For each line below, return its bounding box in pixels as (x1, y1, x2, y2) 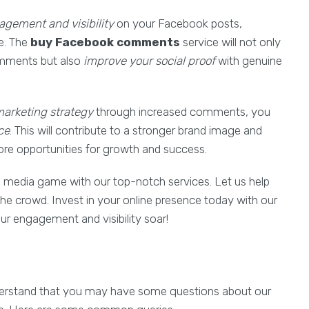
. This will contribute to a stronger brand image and (10, 123, 262, 137)
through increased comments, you (93, 105, 270, 119)
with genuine (215, 54, 282, 68)
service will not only (180, 35, 281, 49)
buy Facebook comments (30, 35, 180, 49)
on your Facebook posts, (114, 17, 242, 30)
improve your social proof (83, 54, 215, 68)
